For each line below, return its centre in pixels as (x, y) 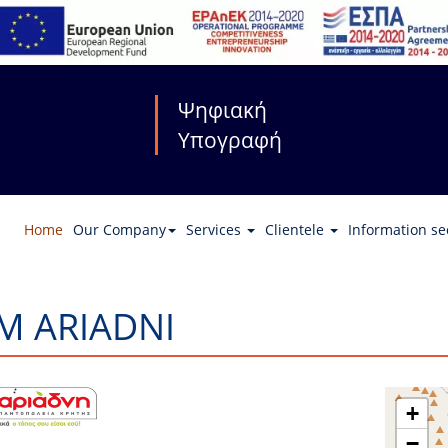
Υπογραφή (229, 140)
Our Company (119, 229)
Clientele (296, 229)
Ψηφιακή (222, 110)
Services (215, 229)
